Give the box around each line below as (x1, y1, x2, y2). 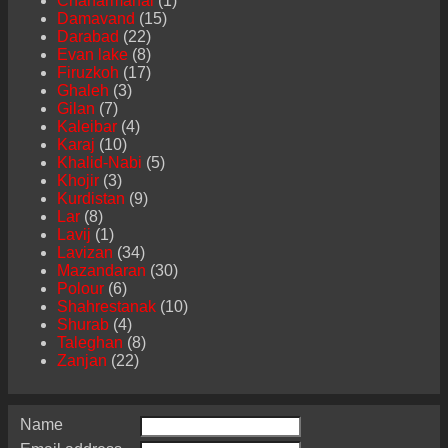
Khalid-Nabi (56, 154, 142, 172)
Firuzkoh (56, 64, 119, 82)
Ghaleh (56, 82, 109, 100)
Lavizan (56, 244, 113, 262)
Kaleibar (56, 118, 117, 136)
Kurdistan (56, 190, 125, 208)
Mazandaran (56, 262, 146, 280)
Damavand (56, 10, 135, 28)
